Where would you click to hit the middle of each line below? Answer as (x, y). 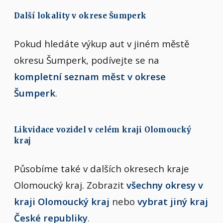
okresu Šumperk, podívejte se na (87, 60)
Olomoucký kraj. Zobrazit (70, 185)
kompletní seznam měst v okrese (90, 76)
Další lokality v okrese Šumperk (80, 15)
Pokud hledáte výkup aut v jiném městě (102, 43)
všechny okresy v (165, 185)
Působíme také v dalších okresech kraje (102, 168)
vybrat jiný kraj (173, 201)
